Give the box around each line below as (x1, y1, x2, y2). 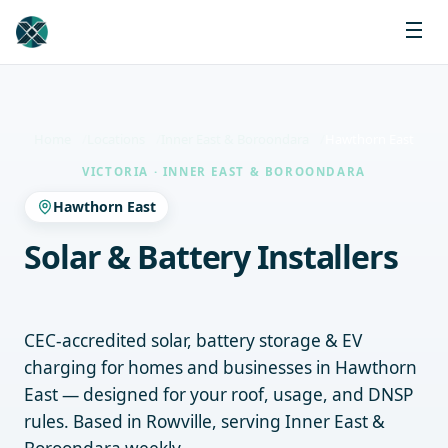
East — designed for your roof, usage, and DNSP (24, 382, 413, 406)
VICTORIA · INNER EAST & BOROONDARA (82, 163, 366, 179)
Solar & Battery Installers (24, 234, 398, 278)
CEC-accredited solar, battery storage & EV (24, 328, 362, 352)
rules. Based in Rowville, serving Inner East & (24, 409, 385, 433)
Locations (87, 130, 145, 148)
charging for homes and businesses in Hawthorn (24, 355, 417, 379)
